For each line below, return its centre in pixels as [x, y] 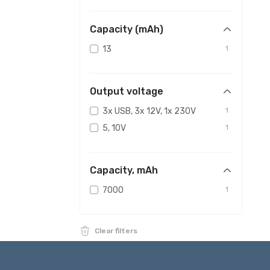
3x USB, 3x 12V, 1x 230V [149, 111]
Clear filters [116, 231]
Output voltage [127, 91]
